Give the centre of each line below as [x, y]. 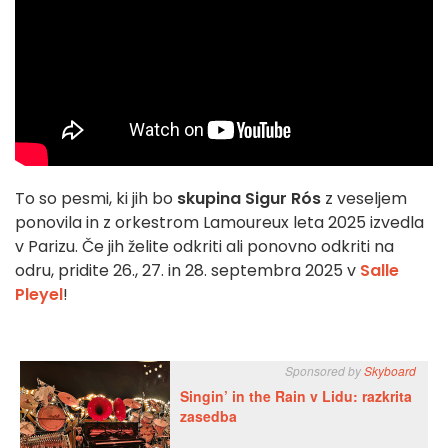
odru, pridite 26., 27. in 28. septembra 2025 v [187, 270]
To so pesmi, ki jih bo [94, 198]
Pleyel [39, 294]
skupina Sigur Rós [247, 198]
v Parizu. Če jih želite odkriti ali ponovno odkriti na [204, 246]
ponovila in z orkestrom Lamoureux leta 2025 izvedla [219, 222]
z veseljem [364, 198]
